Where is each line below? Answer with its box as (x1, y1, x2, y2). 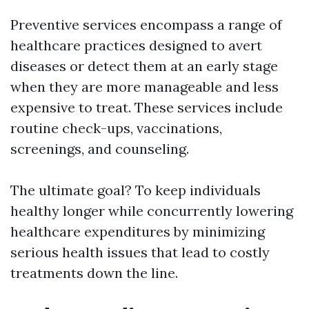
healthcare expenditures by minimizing (10, 223, 265, 240)
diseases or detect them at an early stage (10, 57, 278, 74)
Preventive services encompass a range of (10, 16, 282, 33)
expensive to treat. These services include (10, 99, 283, 116)
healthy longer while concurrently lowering (10, 202, 293, 219)
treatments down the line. (10, 264, 178, 281)
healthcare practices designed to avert (10, 37, 262, 54)
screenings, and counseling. (10, 140, 189, 157)
